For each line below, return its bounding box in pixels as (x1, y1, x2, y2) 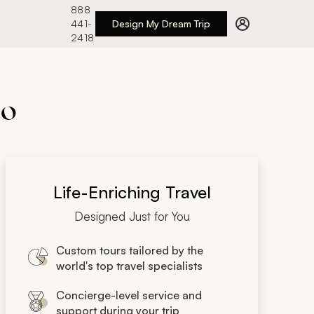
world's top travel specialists (56, 259, 203, 273)
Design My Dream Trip (111, 18, 210, 29)
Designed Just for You (74, 209, 190, 224)
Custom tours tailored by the (56, 243, 203, 257)
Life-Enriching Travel (53, 182, 211, 203)
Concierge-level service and (56, 288, 202, 302)
